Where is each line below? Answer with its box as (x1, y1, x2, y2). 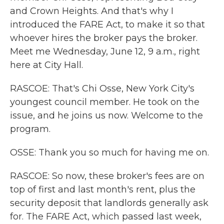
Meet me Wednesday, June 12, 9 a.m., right (10, 46, 200, 57)
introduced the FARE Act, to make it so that (10, 19, 205, 30)
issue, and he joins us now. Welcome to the (10, 110, 203, 121)
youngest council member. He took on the (10, 96, 199, 107)
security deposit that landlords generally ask (10, 197, 208, 208)
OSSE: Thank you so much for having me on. (10, 147, 209, 158)
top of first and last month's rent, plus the (10, 184, 195, 195)
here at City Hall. (10, 59, 83, 70)
